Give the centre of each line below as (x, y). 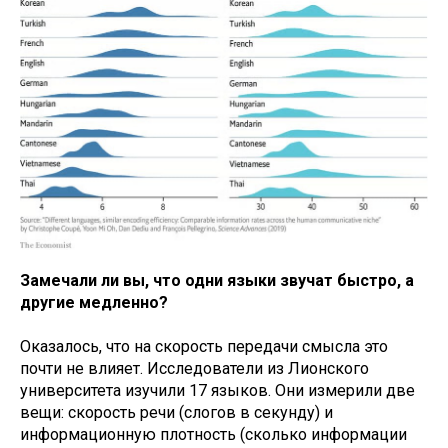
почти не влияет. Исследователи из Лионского (194, 369)
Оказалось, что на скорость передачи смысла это (204, 347)
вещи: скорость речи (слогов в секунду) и (176, 413)
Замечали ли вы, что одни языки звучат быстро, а (217, 281)
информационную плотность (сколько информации (213, 435)
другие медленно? (94, 303)
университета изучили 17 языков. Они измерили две (217, 391)
